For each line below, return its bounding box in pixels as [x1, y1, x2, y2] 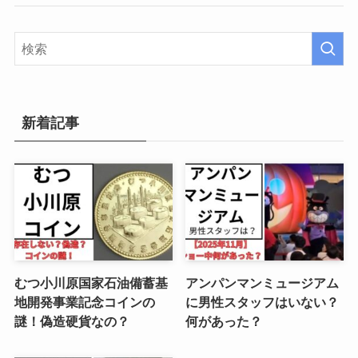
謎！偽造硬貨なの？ [14, 313, 129, 328]
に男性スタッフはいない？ [185, 294, 340, 309]
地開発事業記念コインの [14, 294, 155, 309]
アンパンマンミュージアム [185, 275, 340, 290]
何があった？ [185, 313, 263, 328]
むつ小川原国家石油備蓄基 [14, 275, 168, 290]
